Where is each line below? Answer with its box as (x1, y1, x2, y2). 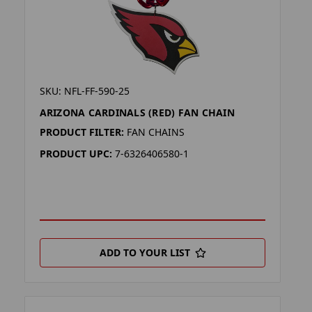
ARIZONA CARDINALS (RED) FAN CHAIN (39, 105, 235, 119)
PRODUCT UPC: (39, 146, 112, 160)
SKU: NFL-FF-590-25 (39, 84, 130, 97)
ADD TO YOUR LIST (99, 245, 190, 259)
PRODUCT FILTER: (39, 125, 124, 139)
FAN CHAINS (126, 125, 185, 139)
